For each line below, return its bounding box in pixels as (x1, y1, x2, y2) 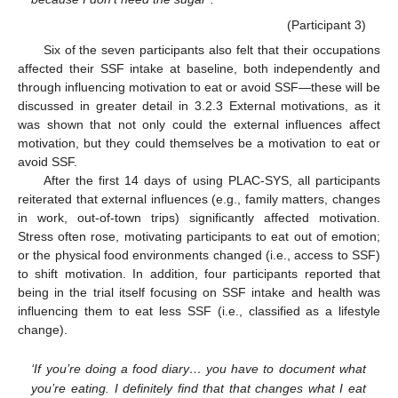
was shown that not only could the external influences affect (18, 117, 380, 132)
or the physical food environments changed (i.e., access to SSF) (18, 248, 380, 263)
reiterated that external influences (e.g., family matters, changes (18, 192, 380, 207)
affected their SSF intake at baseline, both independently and (18, 61, 380, 76)
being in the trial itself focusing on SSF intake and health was (18, 285, 380, 300)
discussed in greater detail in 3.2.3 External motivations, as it (18, 99, 380, 114)
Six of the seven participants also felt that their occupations (43, 43, 380, 58)
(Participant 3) (286, 18, 366, 33)
